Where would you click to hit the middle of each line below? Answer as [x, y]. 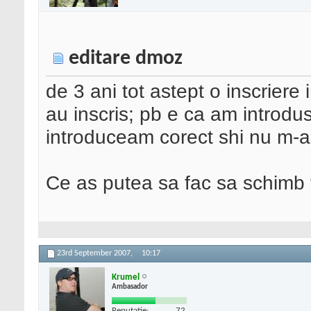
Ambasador [130, 287]
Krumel [126, 277]
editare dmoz [126, 59]
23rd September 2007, [96, 254]
